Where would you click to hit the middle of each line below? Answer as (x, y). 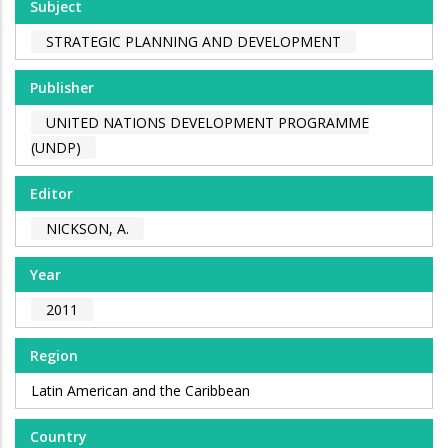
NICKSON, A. (87, 229)
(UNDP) (56, 148)
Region (54, 356)
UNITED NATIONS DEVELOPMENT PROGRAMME (207, 123)
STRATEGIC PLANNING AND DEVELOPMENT (193, 42)
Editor (51, 194)
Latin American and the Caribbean (140, 391)
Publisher (62, 88)
